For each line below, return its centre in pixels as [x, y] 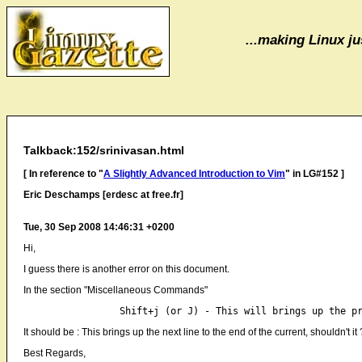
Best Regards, [55, 353]
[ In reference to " [63, 174]
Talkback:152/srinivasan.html [104, 150]
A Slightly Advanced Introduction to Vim [194, 174]
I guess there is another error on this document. [126, 269]
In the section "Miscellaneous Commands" [116, 290]
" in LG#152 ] [315, 174]
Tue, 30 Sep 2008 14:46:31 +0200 [99, 227]
